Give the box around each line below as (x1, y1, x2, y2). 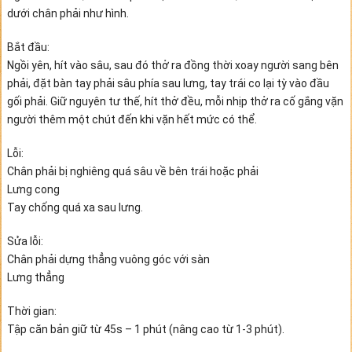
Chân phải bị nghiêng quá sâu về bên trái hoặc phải (6, 164, 258, 178)
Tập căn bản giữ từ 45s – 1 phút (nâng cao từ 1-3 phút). (6, 322, 284, 335)
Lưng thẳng (6, 270, 64, 284)
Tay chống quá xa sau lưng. (6, 200, 143, 214)
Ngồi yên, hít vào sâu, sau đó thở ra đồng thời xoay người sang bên (6, 58, 339, 71)
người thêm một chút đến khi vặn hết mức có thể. (6, 112, 257, 126)
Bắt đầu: (6, 40, 49, 53)
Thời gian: (6, 304, 57, 317)
